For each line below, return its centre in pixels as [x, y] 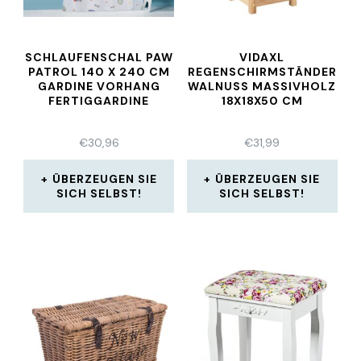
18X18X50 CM [262, 101]
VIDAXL [262, 57]
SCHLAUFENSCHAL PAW [99, 57]
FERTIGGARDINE [99, 101]
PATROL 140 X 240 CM [99, 72]
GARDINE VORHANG [99, 86]
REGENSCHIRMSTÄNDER [262, 72]
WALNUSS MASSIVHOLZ [262, 86]
